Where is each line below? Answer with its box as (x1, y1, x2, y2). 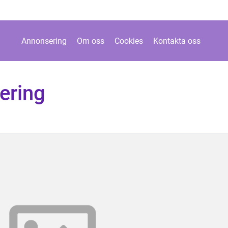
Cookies (115, 36, 143, 46)
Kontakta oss (153, 36, 201, 46)
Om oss (77, 36, 104, 46)
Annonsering (21, 36, 67, 46)
